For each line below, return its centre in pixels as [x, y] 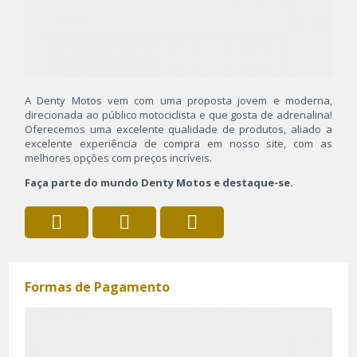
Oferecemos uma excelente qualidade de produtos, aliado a [178, 129]
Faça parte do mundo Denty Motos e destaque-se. [159, 183]
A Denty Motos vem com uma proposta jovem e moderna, [178, 101]
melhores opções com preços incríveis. [119, 158]
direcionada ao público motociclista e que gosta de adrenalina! [178, 115]
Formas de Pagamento [98, 287]
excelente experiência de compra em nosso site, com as [178, 144]
